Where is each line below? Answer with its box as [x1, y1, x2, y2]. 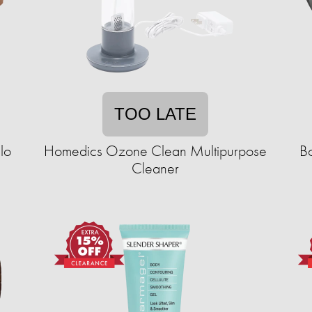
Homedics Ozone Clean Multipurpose [44, 140, 267, 161]
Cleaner [132, 157, 179, 178]
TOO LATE [114, 104, 196, 123]
